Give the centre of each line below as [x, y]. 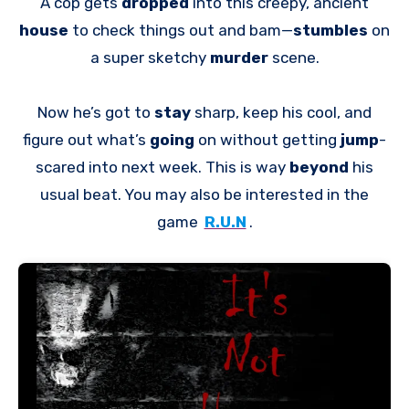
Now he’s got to [96, 112]
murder [241, 57]
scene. [295, 57]
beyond [321, 167]
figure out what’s [86, 139]
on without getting [269, 139]
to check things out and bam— [183, 30]
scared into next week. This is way [163, 167]
